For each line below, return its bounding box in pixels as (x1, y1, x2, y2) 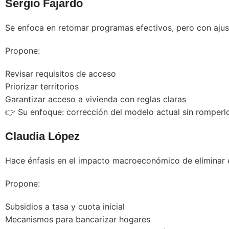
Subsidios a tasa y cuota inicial (5, 201, 125, 212)
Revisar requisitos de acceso (5, 68, 116, 79)
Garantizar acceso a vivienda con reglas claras (5, 94, 186, 104)
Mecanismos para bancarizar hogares (5, 214, 150, 224)
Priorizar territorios (5, 81, 79, 91)
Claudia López (5, 129, 80, 143)
